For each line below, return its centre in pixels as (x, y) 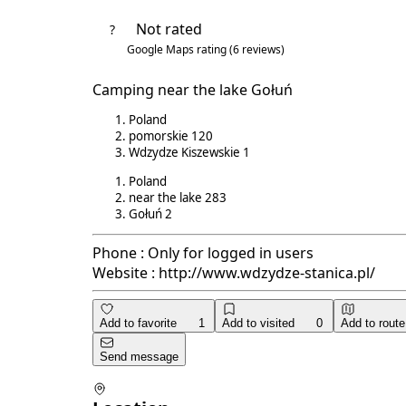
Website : (124, 273)
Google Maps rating (178, 50)
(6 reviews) (257, 50)
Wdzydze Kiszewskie (186, 153)
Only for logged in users (231, 253)
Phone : (118, 253)
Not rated (169, 29)
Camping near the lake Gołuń (193, 90)
